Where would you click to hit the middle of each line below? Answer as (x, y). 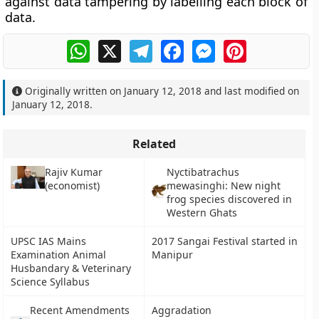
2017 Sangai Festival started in (225, 241)
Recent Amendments (79, 310)
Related (155, 144)
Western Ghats (202, 213)
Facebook (209, 46)
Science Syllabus (51, 282)
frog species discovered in (229, 199)
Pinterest (271, 46)
